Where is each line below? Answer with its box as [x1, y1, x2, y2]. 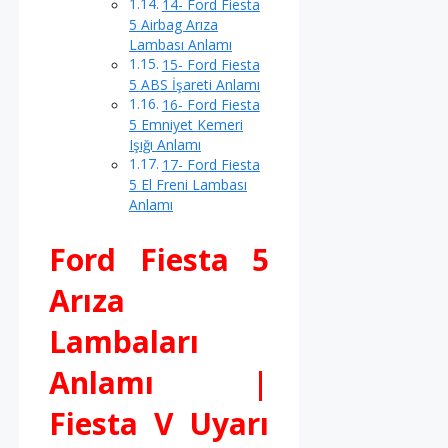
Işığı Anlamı [129, 134, 201, 154]
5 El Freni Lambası [129, 174, 247, 194]
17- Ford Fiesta [161, 154, 260, 174]
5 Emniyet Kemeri [129, 114, 243, 134]
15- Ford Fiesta [161, 54, 260, 74]
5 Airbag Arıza [129, 14, 218, 34]
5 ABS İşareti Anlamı [129, 74, 260, 94]
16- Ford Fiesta [161, 94, 260, 114]
